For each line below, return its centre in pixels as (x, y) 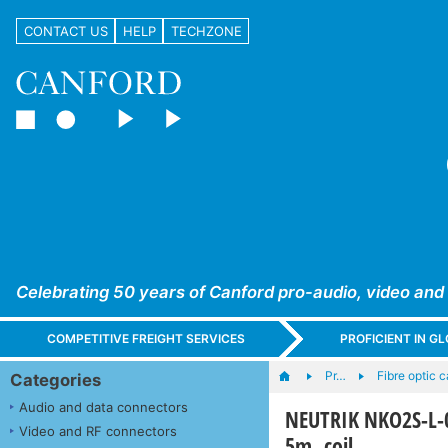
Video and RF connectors (98, 430)
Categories (55, 379)
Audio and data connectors (103, 406)
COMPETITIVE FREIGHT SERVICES (146, 339)
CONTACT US (65, 30)
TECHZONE (206, 30)
